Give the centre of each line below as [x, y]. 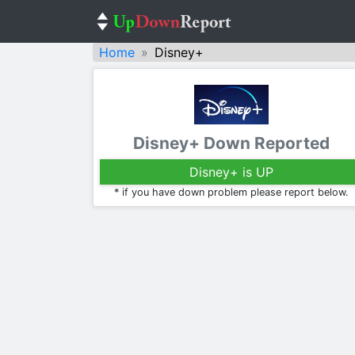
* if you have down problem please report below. [231, 192]
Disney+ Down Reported [231, 143]
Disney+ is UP [231, 172]
